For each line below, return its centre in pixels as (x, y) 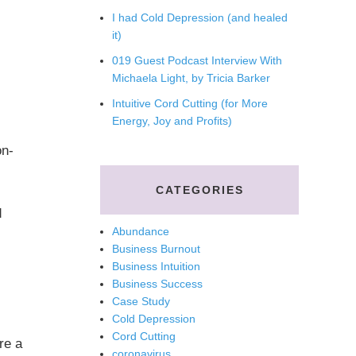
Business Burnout (156, 249)
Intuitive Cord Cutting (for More (190, 103)
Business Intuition (156, 266)
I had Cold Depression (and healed (200, 17)
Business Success (157, 284)
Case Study (141, 301)
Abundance (141, 231)
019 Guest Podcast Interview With (197, 60)
